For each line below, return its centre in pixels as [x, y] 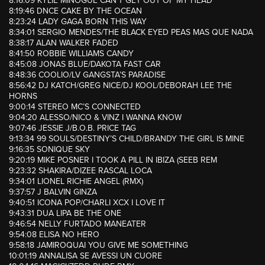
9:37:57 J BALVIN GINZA [53, 192]
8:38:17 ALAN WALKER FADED [64, 43]
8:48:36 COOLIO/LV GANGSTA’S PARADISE [87, 75]
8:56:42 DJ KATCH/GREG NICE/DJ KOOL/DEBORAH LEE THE [120, 86]
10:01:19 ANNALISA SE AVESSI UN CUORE [85, 256]
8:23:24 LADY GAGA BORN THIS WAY [78, 22]
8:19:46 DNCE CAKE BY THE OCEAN [75, 11]
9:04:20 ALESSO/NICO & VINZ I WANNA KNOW [95, 118]
